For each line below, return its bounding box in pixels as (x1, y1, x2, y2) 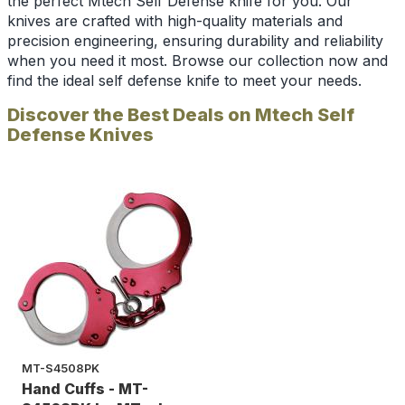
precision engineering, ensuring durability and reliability (7, 32, 383, 51)
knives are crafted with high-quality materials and (7, 12, 343, 31)
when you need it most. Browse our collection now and (7, 52, 388, 71)
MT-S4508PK (22, 362, 99, 376)
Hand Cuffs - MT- (22, 380, 148, 399)
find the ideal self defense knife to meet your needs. (7, 71, 362, 90)
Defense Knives (7, 124, 154, 146)
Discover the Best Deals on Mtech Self (7, 104, 354, 127)
